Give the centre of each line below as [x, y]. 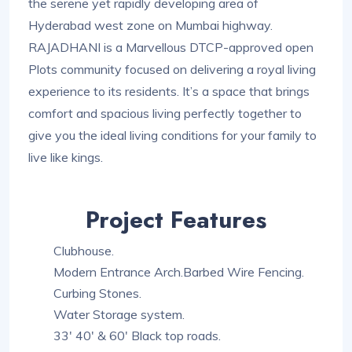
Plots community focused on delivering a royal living [172, 70]
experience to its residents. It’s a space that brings [169, 92]
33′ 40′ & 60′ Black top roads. [137, 336]
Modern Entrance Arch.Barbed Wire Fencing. [179, 272]
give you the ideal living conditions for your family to [172, 136]
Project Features [176, 220]
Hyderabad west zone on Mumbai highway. [152, 26]
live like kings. [66, 158]
